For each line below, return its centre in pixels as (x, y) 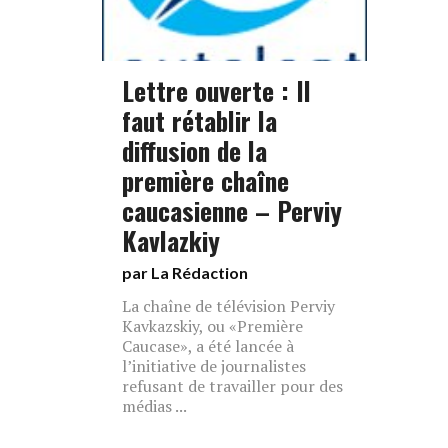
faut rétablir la (199, 120)
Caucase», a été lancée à (208, 346)
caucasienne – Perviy (232, 210)
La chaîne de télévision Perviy (228, 306)
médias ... (154, 406)
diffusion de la (194, 150)
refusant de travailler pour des (232, 386)
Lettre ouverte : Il (216, 90)
